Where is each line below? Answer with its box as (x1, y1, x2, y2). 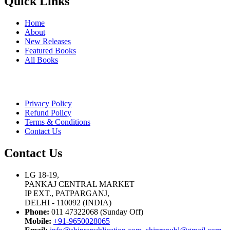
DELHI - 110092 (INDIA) (25, 198, 111, 207)
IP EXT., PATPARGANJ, (25, 188, 109, 198)
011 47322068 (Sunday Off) (49, 207, 143, 216)
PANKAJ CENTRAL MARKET (25, 179, 135, 188)
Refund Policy (25, 108, 71, 117)
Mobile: (25, 216, 51, 225)
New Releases (25, 37, 71, 46)
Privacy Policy (25, 99, 72, 108)
